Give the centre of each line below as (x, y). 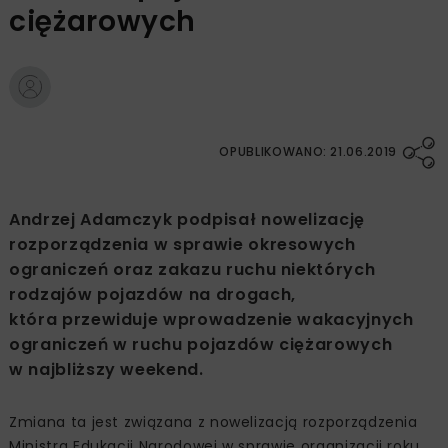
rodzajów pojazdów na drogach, (152, 295)
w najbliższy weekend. (106, 370)
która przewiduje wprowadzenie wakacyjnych (211, 320)
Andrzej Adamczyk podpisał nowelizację (187, 220)
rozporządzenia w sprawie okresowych (182, 245)
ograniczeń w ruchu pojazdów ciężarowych (201, 345)
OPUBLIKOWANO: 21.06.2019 (308, 152)
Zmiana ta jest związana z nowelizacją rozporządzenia (213, 422)
